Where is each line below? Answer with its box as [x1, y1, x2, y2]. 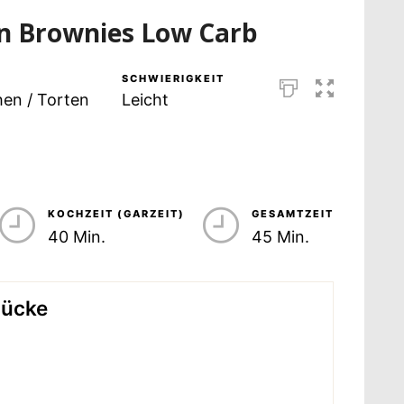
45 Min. [251, 227, 309, 247]
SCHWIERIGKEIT [121, 72, 225, 86]
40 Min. [47, 227, 106, 247]
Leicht [121, 90, 169, 110]
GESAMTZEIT [251, 207, 334, 221]
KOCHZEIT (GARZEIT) [47, 207, 185, 221]
